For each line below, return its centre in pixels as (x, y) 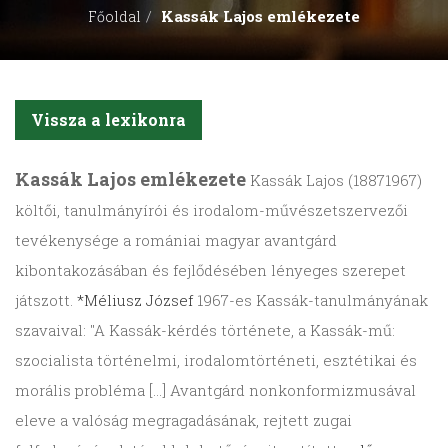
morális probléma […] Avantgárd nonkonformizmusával (215, 390)
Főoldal (114, 17)
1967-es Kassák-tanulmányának (310, 300)
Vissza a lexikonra (108, 120)
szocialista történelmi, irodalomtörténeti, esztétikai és (216, 360)
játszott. (46, 300)
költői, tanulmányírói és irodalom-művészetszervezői (211, 210)
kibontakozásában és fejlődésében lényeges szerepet (210, 270)
